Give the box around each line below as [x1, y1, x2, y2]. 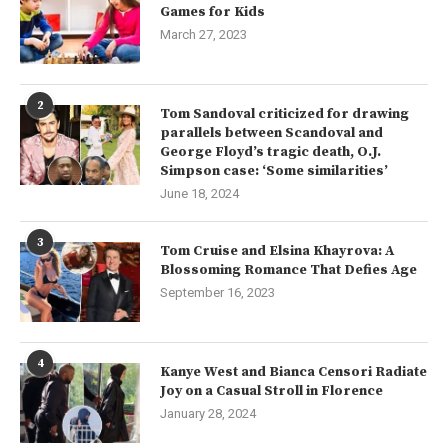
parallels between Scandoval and [160, 124, 383, 143]
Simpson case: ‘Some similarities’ [160, 162, 388, 181]
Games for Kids [160, 3, 265, 22]
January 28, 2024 [160, 406, 256, 422]
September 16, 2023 [160, 285, 275, 301]
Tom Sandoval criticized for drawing [160, 105, 409, 124]
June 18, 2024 [160, 186, 239, 202]
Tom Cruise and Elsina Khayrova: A [160, 242, 394, 261]
